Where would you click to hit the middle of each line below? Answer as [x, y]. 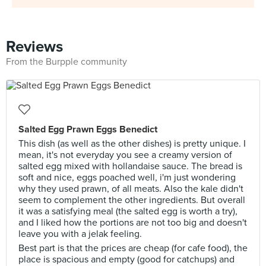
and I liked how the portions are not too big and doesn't [133, 223]
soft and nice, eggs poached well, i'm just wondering [127, 178]
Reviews [34, 47]
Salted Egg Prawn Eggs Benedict [88, 129]
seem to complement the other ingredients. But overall [132, 200]
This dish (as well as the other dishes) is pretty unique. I [132, 144]
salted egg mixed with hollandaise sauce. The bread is [130, 166]
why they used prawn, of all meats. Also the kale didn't [131, 189]
